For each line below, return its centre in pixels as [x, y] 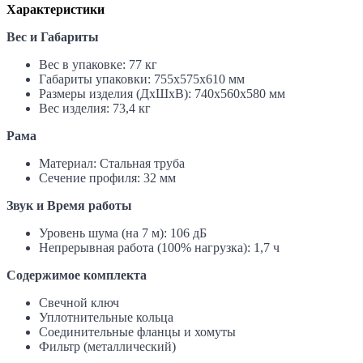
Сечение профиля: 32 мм [107, 177]
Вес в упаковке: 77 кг [98, 64]
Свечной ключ [79, 302]
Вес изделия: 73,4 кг [95, 108]
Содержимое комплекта [77, 275]
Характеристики [56, 9]
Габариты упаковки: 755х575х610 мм [142, 79]
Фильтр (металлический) [107, 346]
